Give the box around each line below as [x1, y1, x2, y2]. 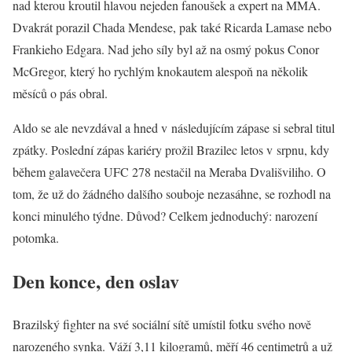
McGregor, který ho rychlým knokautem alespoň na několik [13, 63, 308, 80]
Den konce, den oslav [13, 267, 179, 295]
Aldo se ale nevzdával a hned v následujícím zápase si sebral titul [13, 119, 335, 137]
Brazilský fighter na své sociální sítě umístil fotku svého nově [13, 316, 311, 333]
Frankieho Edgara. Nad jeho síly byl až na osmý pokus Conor [13, 41, 319, 58]
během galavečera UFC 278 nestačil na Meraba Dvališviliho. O [13, 163, 326, 181]
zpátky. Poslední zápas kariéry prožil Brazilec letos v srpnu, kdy [13, 141, 329, 159]
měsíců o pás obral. [13, 85, 108, 102]
